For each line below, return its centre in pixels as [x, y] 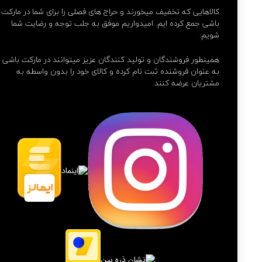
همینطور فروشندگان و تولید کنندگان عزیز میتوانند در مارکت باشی [111, 59]
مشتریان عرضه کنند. [186, 83]
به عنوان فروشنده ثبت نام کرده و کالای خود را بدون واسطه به [118, 71]
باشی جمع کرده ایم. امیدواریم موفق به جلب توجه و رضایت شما [116, 23]
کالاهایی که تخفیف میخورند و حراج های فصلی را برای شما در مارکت [111, 11]
